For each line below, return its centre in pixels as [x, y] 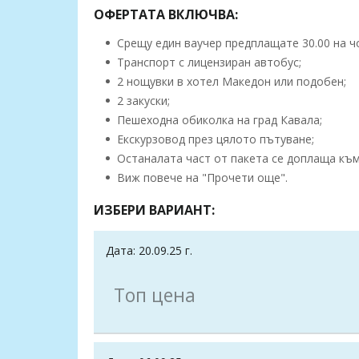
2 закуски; [142, 101]
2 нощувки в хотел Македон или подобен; [230, 82]
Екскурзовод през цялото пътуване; [214, 139]
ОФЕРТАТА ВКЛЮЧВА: [166, 15]
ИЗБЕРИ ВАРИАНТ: [154, 210]
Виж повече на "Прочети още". [201, 178]
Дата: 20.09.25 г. [149, 251]
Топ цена [155, 295]
